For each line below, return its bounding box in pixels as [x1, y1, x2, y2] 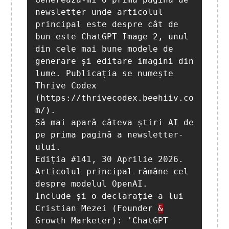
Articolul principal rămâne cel [35, 167, 189, 177]
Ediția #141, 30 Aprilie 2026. [35, 154, 189, 165]
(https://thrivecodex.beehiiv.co [35, 93, 194, 103]
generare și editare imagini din [35, 56, 194, 66]
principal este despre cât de [35, 19, 178, 30]
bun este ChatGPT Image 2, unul [35, 32, 189, 42]
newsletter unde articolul [35, 7, 163, 17]
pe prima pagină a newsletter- [35, 130, 184, 140]
